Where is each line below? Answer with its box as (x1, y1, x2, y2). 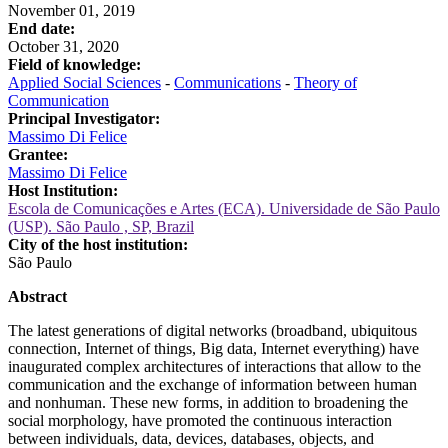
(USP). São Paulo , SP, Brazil (8, 217, 194, 235)
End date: (8, 19, 75, 37)
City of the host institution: (8, 235, 188, 253)
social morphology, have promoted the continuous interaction (8, 411, 392, 429)
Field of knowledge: (8, 55, 141, 73)
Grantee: (8, 145, 68, 163)
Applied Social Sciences (8, 73, 161, 91)
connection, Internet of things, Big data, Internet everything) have (8, 339, 419, 357)
